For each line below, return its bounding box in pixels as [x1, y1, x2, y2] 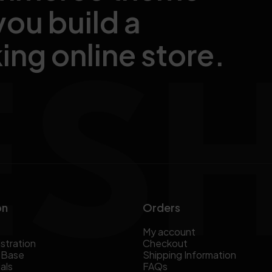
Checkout [142, 237, 188, 250]
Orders [142, 200, 180, 215]
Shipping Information [142, 248, 236, 262]
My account [142, 225, 195, 239]
